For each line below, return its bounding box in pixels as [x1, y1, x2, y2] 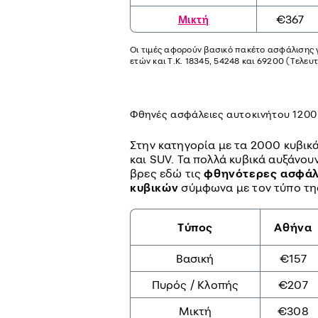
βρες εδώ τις [130, 166, 204, 181]
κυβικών [130, 180, 179, 195]
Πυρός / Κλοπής [151, 278, 239, 292]
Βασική [176, 251, 214, 266]
